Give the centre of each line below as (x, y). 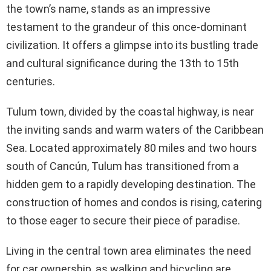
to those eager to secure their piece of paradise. (123, 220)
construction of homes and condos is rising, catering (134, 202)
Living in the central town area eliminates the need (129, 250)
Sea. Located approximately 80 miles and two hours (132, 148)
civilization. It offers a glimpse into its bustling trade (132, 45)
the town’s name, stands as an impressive (108, 8)
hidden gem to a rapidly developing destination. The (131, 184)
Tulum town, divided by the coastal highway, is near (130, 111)
